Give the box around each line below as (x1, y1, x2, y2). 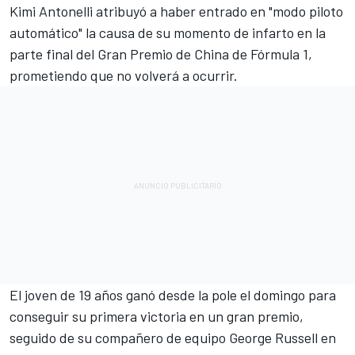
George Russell (229, 329, 318, 347)
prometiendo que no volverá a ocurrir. (10, 67, 238, 85)
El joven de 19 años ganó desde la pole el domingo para (10, 286, 336, 304)
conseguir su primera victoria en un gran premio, (10, 307, 303, 326)
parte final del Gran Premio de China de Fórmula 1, (10, 45, 312, 63)
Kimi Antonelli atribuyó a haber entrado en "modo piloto (10, 2, 343, 21)
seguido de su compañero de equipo (10, 329, 229, 347)
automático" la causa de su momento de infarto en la (10, 24, 326, 42)
